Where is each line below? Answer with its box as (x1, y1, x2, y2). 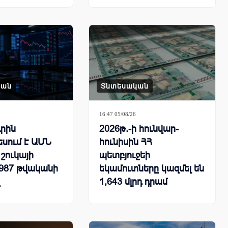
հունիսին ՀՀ (99, 137, 152, 148)
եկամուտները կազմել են (99, 163, 204, 174)
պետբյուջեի (99, 150, 150, 161)
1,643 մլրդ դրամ (99, 177, 167, 187)
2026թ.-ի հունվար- (99, 124, 179, 134)
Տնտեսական (101, 82, 149, 91)
